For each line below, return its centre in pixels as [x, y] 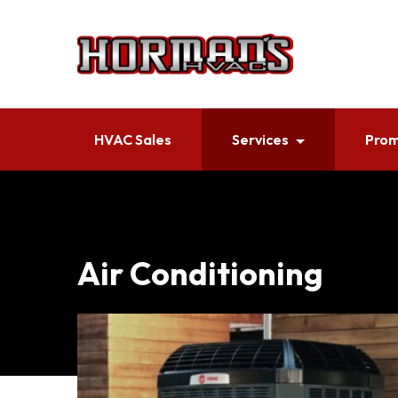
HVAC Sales [133, 139]
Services [261, 139]
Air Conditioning [200, 273]
